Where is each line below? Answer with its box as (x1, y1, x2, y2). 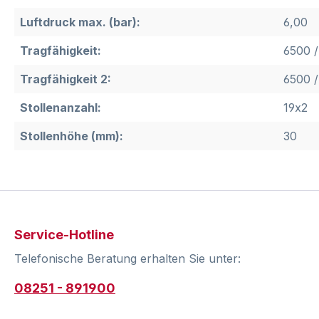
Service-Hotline (14, 227, 114, 243)
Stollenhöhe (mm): (20, 129, 123, 144)
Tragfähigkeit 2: (20, 72, 111, 87)
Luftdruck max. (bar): (20, 15, 140, 30)
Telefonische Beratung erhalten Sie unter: (14, 251, 241, 266)
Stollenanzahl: (20, 100, 101, 115)
